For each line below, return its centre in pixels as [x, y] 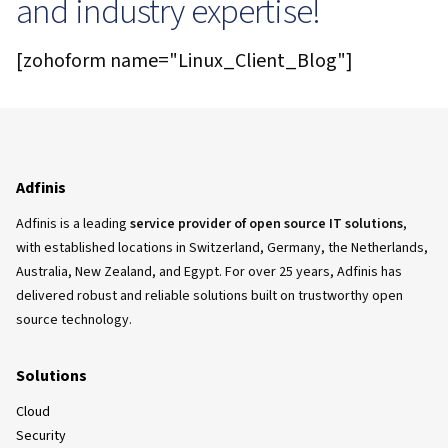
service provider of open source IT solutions [266, 224]
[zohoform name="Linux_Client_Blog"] [184, 61]
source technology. [74, 320]
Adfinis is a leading [73, 224]
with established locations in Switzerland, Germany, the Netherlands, [222, 248]
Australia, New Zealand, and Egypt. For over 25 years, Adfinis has [209, 272]
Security [41, 436]
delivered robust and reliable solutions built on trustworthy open [209, 296]
